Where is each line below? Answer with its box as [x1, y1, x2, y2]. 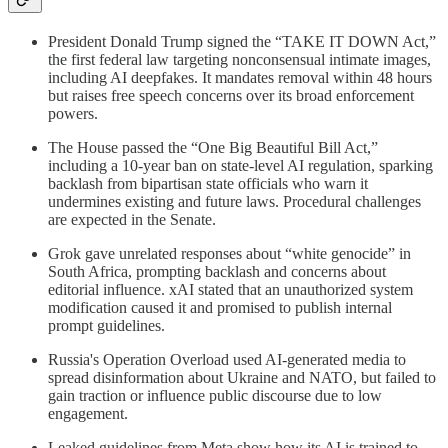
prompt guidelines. [48, 317, 165, 335]
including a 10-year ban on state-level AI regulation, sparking [48, 157, 433, 175]
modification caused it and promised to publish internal [48, 299, 392, 317]
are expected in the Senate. [48, 211, 216, 229]
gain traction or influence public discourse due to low [48, 387, 382, 405]
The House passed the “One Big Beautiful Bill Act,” [48, 139, 378, 157]
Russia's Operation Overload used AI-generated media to [48, 351, 406, 369]
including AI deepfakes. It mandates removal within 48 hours [48, 69, 432, 87]
